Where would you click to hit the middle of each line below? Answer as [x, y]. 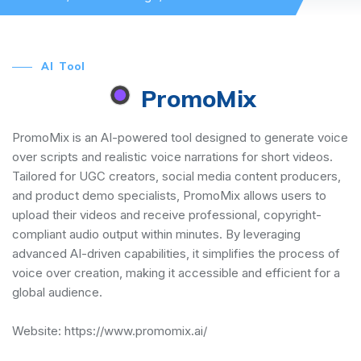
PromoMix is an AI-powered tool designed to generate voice [180, 137]
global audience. [57, 292]
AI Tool [64, 66]
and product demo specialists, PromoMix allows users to [169, 195]
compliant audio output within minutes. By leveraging [156, 234]
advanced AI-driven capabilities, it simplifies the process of [176, 253]
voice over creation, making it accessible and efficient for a [176, 272]
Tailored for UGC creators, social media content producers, [176, 176]
